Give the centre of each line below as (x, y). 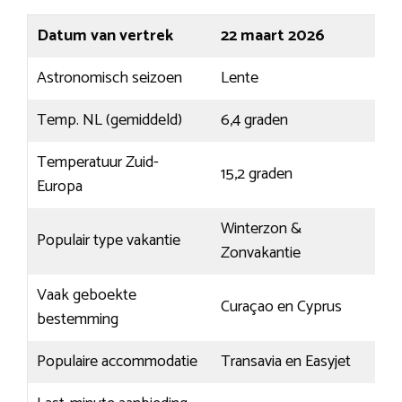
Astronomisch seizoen (109, 79)
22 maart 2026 (273, 36)
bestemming (78, 320)
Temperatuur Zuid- (98, 163)
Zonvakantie (261, 253)
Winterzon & (261, 229)
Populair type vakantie (109, 241)
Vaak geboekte (87, 296)
